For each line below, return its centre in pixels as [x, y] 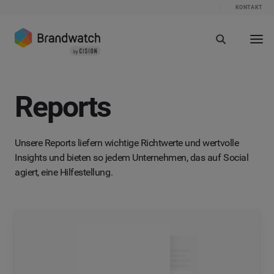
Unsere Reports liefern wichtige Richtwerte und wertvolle [127, 143]
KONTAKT [249, 7]
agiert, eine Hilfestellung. [64, 172]
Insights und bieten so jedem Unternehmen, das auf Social [132, 158]
